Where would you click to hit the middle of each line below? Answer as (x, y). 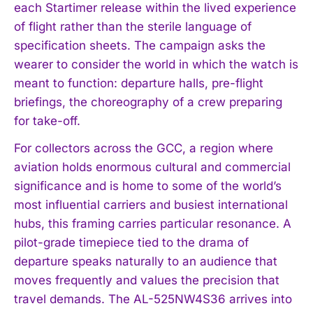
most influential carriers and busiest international (151, 204)
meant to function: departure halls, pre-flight (139, 83)
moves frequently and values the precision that (147, 280)
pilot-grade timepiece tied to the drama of (131, 242)
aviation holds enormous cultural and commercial (152, 167)
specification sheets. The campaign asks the (140, 45)
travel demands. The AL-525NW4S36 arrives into (153, 299)
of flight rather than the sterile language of (133, 26)
